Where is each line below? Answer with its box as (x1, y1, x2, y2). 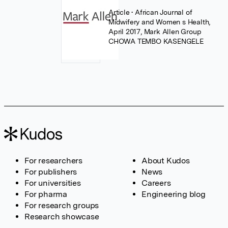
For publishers (24, 167, 77, 177)
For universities (24, 178, 81, 188)
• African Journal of (131, 8, 192, 16)
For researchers (24, 156, 82, 165)
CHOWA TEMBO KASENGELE (108, 37, 204, 45)
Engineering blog (141, 189, 206, 199)
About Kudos (141, 156, 190, 165)
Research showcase (24, 212, 99, 221)
